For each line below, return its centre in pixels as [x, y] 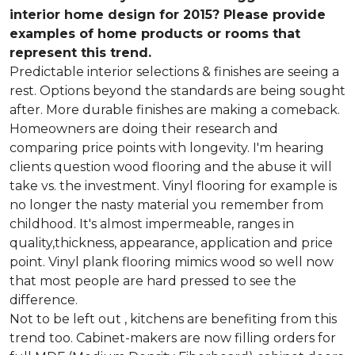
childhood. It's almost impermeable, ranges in [152, 224]
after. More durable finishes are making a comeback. [175, 110]
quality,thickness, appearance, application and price [171, 243]
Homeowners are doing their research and [144, 129]
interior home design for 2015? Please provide [168, 15]
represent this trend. [80, 53]
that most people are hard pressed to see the [153, 281]
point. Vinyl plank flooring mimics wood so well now [172, 262]
